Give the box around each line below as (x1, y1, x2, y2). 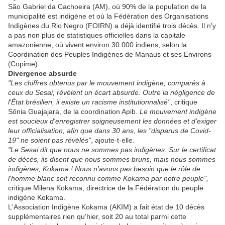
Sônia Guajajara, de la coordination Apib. (8, 107, 140, 116)
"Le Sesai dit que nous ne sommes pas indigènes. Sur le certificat (8, 146, 216, 154)
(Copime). (8, 60, 40, 68)
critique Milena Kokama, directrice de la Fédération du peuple (8, 184, 203, 192)
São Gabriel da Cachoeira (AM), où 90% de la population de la (8, 3, 206, 11)
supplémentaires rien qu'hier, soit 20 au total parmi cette (8, 212, 186, 221)
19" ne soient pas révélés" (8, 136, 91, 145)
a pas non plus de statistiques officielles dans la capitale (8, 31, 185, 40)
